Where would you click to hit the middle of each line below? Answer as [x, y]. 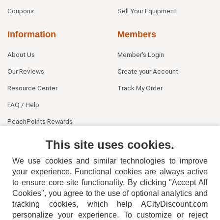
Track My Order [140, 88]
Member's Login [141, 54]
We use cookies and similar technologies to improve [110, 161]
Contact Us [24, 138]
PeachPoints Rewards [40, 121]
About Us [21, 54]
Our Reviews [26, 71]
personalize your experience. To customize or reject [110, 215]
